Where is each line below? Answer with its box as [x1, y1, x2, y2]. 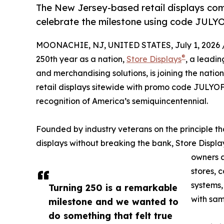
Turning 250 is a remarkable [48, 182, 177, 193]
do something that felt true [48, 210, 172, 221]
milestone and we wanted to [48, 196, 178, 207]
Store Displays [126, 54, 181, 64]
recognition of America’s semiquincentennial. [36, 96, 208, 106]
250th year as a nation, [36, 54, 126, 64]
